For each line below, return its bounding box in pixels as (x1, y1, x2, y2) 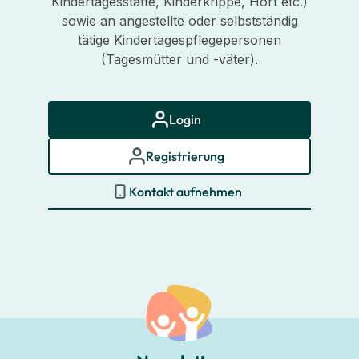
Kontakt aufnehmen (128, 184, 242, 200)
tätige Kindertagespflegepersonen (78, 32, 281, 49)
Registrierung (146, 148, 224, 165)
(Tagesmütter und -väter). (101, 51, 258, 68)
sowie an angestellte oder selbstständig (61, 13, 298, 30)
